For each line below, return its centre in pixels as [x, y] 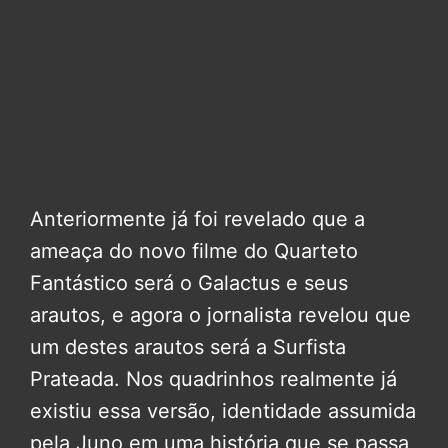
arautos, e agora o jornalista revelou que [220, 314]
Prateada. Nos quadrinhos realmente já [213, 378]
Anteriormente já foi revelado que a [197, 218]
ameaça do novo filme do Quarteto [194, 250]
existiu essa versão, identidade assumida [223, 410]
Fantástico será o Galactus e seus [189, 282]
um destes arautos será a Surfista [188, 346]
